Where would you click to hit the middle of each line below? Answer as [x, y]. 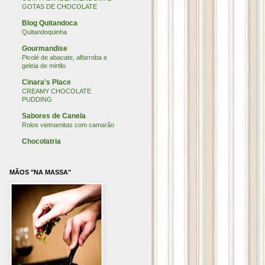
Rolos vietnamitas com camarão [68, 125]
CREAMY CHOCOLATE [56, 91]
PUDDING [37, 99]
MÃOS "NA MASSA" [40, 172]
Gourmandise [45, 49]
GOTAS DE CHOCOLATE [59, 7]
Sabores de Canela [54, 116]
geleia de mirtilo [44, 66]
